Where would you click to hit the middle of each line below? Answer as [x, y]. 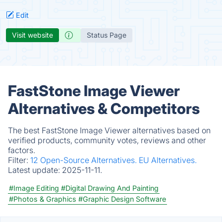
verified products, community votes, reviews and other [107, 140]
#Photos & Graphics [43, 199]
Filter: [19, 160]
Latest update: [35, 170]
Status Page [107, 35]
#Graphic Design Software [122, 199]
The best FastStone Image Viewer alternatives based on [109, 130]
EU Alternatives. [168, 160]
